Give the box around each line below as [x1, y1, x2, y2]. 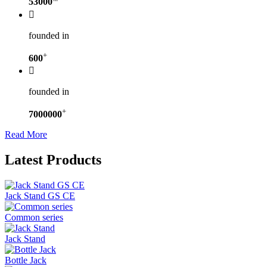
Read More [5, 129, 47, 140]
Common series [5, 212, 63, 223]
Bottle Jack [5, 255, 46, 266]
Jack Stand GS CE [5, 191, 75, 201]
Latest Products [5, 152, 101, 168]
